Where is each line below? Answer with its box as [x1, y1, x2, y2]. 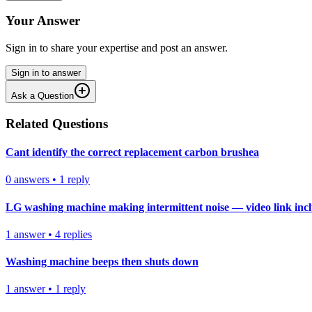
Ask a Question [11, 91, 74, 102]
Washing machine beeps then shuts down [6, 256, 198, 268]
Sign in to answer [11, 68, 81, 79]
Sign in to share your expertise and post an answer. [6, 42, 228, 54]
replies [63, 228, 92, 240]
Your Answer [6, 13, 80, 29]
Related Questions [6, 116, 108, 131]
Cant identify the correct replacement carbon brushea [6, 146, 259, 159]
